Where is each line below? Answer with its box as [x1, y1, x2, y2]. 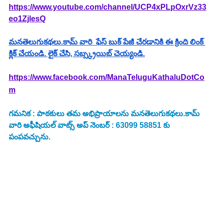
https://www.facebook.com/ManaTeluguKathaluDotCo [9, 73, 204, 81]
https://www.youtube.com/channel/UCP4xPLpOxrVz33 [9, 2, 206, 11]
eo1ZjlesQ [9, 14, 46, 23]
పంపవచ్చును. [9, 132, 50, 141]
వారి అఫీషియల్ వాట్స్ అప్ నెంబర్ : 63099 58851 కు [9, 121, 172, 129]
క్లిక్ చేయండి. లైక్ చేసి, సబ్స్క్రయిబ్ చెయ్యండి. [9, 49, 145, 58]
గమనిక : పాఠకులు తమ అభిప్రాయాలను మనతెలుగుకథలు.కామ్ [9, 109, 201, 118]
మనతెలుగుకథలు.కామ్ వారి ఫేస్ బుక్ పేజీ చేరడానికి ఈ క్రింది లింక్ [9, 37, 205, 46]
